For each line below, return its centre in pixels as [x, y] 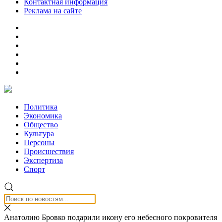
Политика [41, 107]
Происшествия [49, 151]
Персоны [39, 142]
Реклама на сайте [53, 11]
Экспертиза [43, 160]
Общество [41, 125]
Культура [39, 134]
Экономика [43, 116]
